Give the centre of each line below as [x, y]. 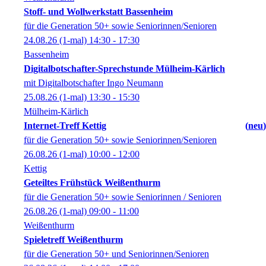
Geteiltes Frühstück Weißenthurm [92, 183]
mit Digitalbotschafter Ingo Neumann [94, 83]
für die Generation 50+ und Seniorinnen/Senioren [116, 254]
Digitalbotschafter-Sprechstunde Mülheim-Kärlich [124, 69]
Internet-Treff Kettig [65, 126]
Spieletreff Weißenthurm [73, 240]
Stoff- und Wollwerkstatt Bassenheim [98, 12]
